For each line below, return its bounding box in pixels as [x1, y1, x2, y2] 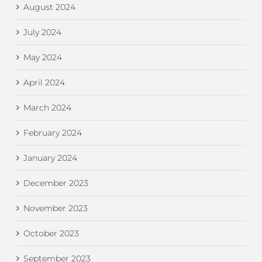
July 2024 [23, 27, 61, 38]
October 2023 [23, 228, 79, 239]
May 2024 [23, 52, 62, 63]
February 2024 [23, 127, 82, 139]
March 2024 [23, 102, 71, 113]
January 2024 [23, 153, 77, 164]
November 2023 [23, 203, 88, 214]
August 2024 [23, 2, 75, 13]
